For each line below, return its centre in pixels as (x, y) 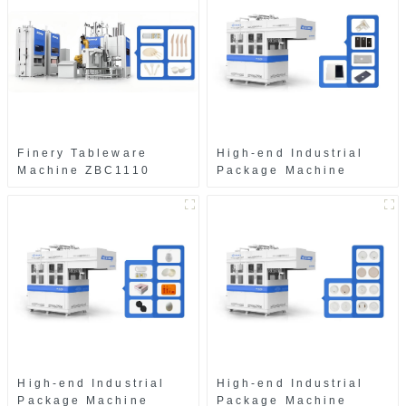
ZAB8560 (250, 188)
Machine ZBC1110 (84, 171)
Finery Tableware (82, 154)
